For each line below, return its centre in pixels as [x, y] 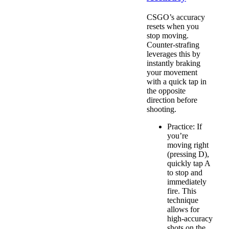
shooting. [162, 109]
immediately [187, 181]
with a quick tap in [177, 81]
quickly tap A [189, 163]
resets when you [173, 26]
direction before [172, 100]
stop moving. [168, 35]
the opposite [166, 90]
